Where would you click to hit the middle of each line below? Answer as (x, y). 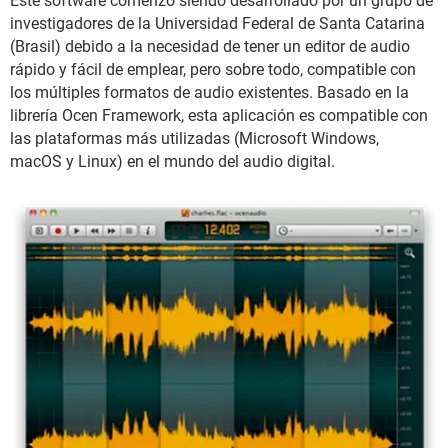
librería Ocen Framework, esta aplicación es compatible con (219, 115)
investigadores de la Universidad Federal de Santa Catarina (217, 23)
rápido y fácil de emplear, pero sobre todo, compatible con (213, 69)
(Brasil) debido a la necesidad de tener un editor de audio (210, 46)
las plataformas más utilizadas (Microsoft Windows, (194, 138)
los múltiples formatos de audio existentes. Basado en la (209, 92)
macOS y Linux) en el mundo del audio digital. (172, 161)
